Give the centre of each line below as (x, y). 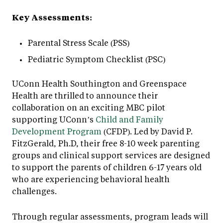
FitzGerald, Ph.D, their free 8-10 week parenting (106, 143)
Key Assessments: (52, 17)
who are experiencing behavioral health (91, 179)
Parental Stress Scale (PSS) (79, 42)
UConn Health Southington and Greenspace (99, 83)
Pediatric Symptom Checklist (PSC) (97, 59)
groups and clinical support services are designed (111, 155)
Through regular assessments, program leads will (110, 216)
